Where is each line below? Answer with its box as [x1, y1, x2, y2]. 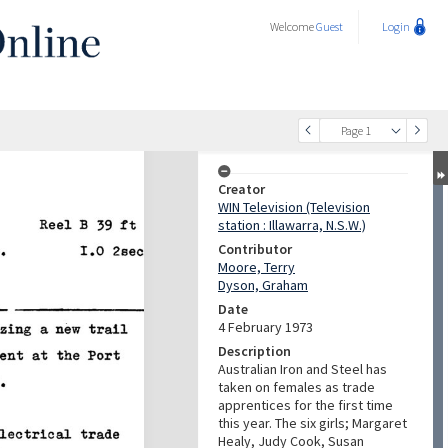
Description [218, 342, 291, 360]
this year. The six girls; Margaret [218, 414, 407, 432]
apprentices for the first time [218, 396, 393, 414]
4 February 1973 [218, 318, 313, 336]
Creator [218, 180, 265, 198]
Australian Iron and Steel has [218, 360, 387, 378]
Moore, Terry [218, 258, 295, 276]
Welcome [270, 19, 316, 34]
